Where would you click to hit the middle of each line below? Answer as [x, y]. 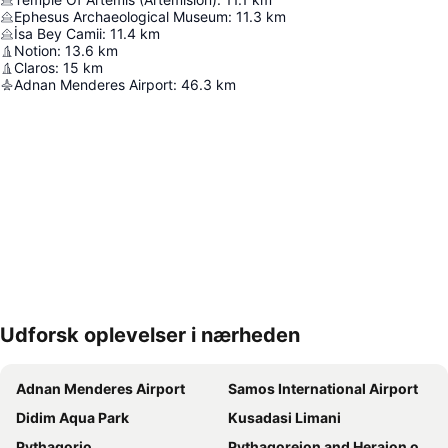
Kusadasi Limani [284, 418]
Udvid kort [66, 349]
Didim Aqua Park [72, 418]
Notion [35, 51]
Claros [34, 68]
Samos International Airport [323, 389]
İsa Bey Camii [58, 34]
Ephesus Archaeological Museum [121, 17]
